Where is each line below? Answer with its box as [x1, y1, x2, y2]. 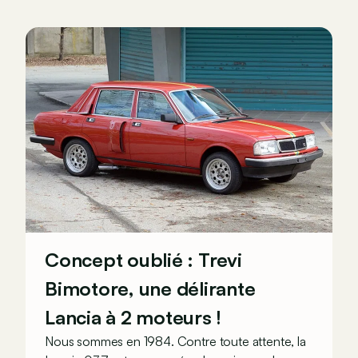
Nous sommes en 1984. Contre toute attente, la [45, 332, 306, 349]
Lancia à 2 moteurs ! [45, 304, 222, 329]
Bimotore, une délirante [45, 276, 256, 300]
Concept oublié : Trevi [45, 247, 242, 272]
